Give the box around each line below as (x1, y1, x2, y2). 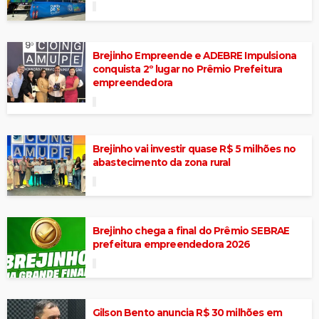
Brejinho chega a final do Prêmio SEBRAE (93, 224, 290, 236)
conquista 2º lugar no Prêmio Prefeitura (93, 63, 283, 75)
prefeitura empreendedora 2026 (93, 238, 251, 250)
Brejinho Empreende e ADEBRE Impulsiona (93, 49, 297, 61)
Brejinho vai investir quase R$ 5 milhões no (93, 142, 296, 155)
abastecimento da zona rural (93, 156, 231, 168)
